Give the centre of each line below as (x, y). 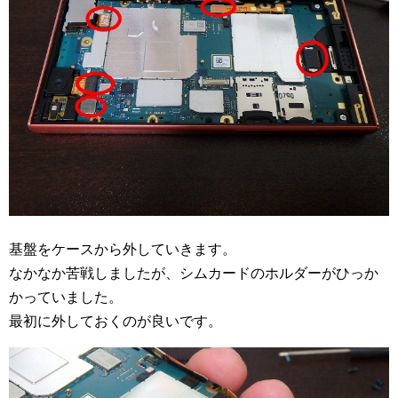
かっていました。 (66, 297)
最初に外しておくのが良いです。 (115, 321)
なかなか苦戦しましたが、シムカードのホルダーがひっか (194, 273)
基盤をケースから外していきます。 (123, 249)
